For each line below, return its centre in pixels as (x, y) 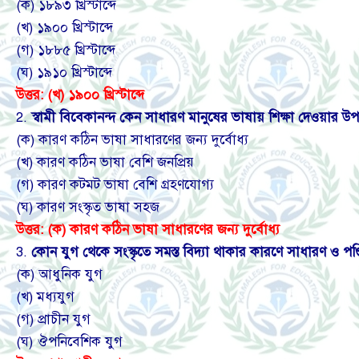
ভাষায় (250, 118)
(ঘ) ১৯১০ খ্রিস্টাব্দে (64, 73)
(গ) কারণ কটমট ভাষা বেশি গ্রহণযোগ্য (115, 185)
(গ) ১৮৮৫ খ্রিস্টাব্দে (66, 50)
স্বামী (45, 118)
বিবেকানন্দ (89, 118)
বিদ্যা (198, 252)
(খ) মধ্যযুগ (45, 297)
